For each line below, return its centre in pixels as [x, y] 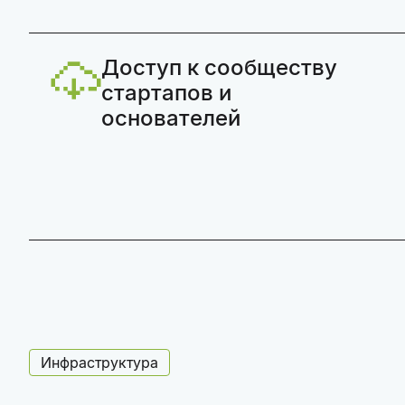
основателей [171, 118]
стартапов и [167, 93]
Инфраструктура [99, 363]
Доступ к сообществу [220, 67]
